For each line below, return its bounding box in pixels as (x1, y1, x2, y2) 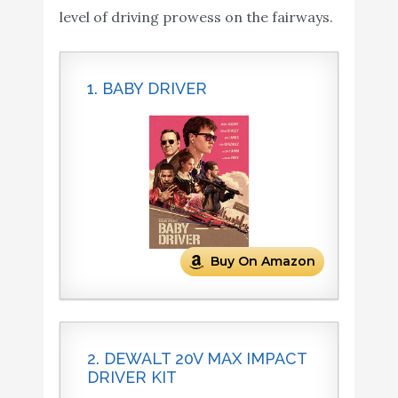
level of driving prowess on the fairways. (59, 7, 333, 26)
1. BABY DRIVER (86, 79, 207, 99)
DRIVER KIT (86, 368, 177, 387)
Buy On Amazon (211, 253, 316, 270)
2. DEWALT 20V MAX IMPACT (86, 349, 306, 369)
